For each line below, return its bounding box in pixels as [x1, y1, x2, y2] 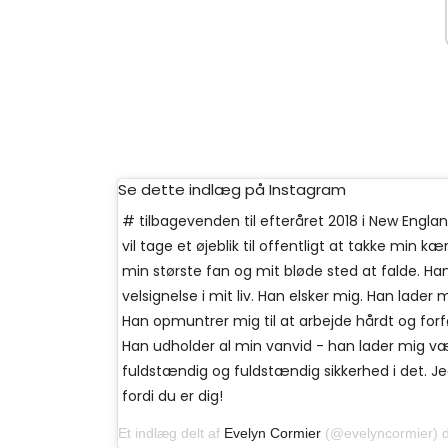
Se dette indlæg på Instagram [118, 179, 346, 201]
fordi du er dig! [122, 386, 223, 407]
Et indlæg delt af [118, 425, 224, 442]
